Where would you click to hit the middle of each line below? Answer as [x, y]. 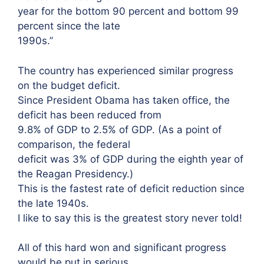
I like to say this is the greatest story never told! [130, 218]
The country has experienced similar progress [126, 70]
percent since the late [69, 26]
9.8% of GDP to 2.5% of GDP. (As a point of [120, 129]
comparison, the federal [74, 144]
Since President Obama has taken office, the [124, 100]
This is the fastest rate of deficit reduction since [131, 188]
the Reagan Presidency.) [75, 174]
